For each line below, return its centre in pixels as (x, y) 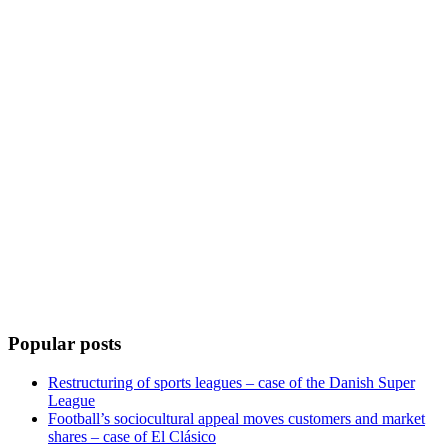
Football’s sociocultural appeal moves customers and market (236, 418)
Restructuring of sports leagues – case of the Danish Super (231, 382)
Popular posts (64, 344)
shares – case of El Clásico (132, 436)
